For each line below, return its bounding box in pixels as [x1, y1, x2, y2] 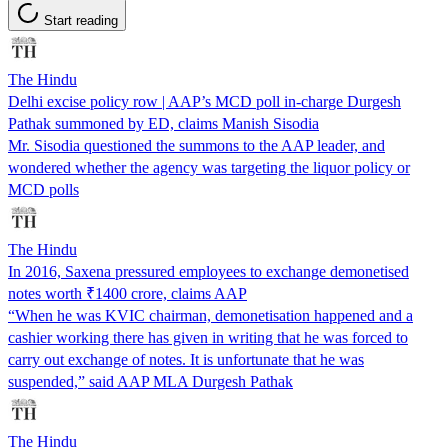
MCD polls [8, 180, 79, 198]
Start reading [44, 12, 118, 28]
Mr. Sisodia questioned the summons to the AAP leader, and [8, 136, 385, 154]
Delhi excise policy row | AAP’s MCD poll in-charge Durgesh [8, 92, 401, 110]
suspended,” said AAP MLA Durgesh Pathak [8, 372, 293, 390]
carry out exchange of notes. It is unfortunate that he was [8, 350, 364, 368]
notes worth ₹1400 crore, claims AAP [8, 284, 247, 302]
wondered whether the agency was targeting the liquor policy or [8, 158, 410, 176]
